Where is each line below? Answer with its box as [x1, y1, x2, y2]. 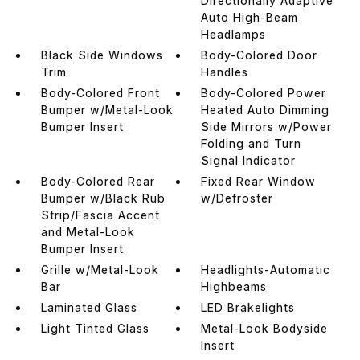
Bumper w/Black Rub [40, 190, 166, 205]
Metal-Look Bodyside [201, 321, 329, 335]
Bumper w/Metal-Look [40, 102, 174, 117]
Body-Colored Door [201, 47, 318, 62]
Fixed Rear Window [201, 174, 317, 188]
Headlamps [201, 27, 267, 41]
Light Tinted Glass [40, 321, 149, 335]
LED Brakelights [201, 300, 296, 314]
